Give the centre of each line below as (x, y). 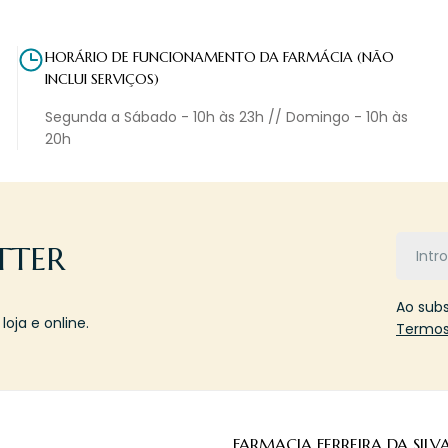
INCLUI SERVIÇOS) (101, 79)
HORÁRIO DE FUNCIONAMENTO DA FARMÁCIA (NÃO (219, 57)
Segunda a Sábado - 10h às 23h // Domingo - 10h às (226, 117)
